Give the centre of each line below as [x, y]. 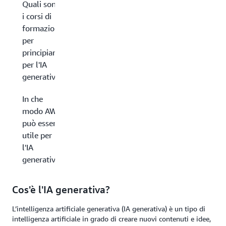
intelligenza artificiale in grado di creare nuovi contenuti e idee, [111, 219]
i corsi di [37, 16]
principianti [42, 52]
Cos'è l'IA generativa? [61, 189]
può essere [41, 123]
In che [33, 99]
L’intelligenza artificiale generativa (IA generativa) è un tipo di [109, 209]
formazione [43, 28]
